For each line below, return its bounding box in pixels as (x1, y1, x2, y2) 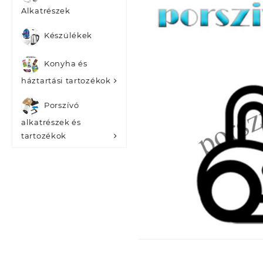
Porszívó (44, 100, 79, 110)
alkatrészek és (21, 117, 81, 127)
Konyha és (44, 59, 87, 69)
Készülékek (44, 31, 92, 41)
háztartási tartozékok (21, 76, 111, 85)
